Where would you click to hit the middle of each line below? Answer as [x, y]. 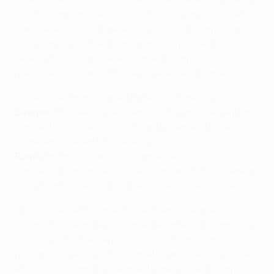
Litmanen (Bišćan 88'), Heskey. [83, 141]
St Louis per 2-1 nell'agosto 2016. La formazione [119, 239]
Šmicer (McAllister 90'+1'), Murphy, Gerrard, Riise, [124, 126]
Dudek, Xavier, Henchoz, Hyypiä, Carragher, [155, 112]
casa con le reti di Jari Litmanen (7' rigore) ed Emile [126, 43]
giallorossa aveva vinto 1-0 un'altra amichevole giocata [136, 254]
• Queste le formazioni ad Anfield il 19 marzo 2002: [126, 97]
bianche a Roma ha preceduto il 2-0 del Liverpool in [128, 28]
